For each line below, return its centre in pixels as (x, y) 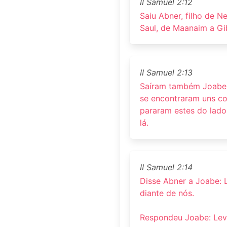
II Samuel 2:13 (166, 72)
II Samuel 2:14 (166, 167)
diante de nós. (167, 193)
